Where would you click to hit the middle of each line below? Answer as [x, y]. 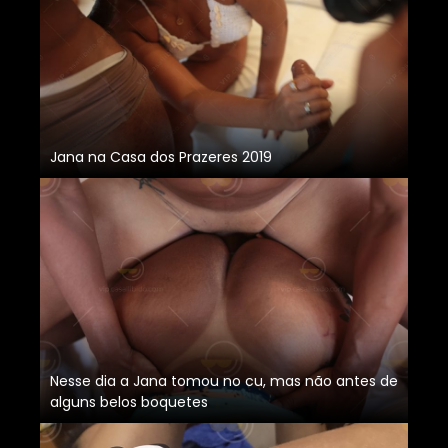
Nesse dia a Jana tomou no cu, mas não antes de [224, 381]
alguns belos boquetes [129, 402]
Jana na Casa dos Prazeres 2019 [161, 157]
